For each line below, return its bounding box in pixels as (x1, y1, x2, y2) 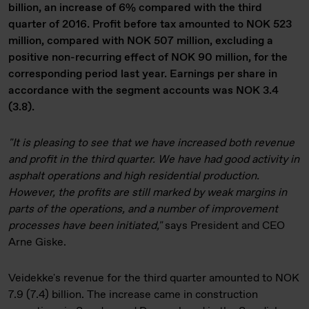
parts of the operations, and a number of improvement (8, 202, 278, 217)
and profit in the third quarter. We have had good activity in (8, 152, 299, 167)
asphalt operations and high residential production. (8, 169, 259, 183)
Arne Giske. (8, 235, 66, 250)
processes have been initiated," (8, 219, 162, 233)
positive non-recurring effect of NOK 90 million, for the (8, 50, 288, 65)
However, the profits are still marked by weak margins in (8, 186, 287, 200)
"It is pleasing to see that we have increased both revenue (8, 136, 295, 150)
